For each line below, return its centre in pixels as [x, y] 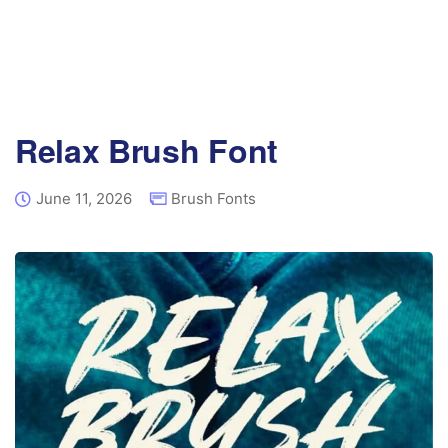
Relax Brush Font [146, 150]
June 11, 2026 [84, 198]
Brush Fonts [213, 198]
